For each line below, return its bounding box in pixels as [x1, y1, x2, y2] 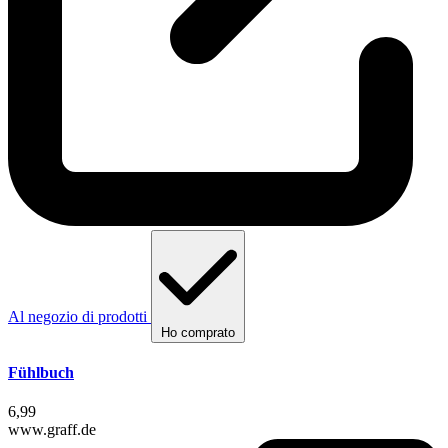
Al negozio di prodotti [8, 307, 147, 325]
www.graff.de [8, 421, 96, 439]
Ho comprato [161, 324, 235, 340]
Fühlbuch [8, 363, 74, 381]
